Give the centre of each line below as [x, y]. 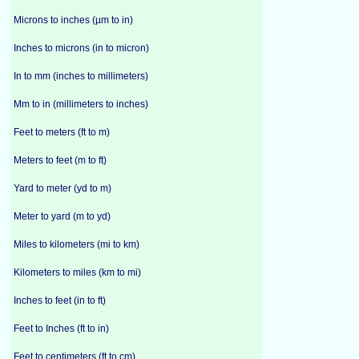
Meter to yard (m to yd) [62, 216]
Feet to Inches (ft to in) [61, 329]
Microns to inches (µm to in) [73, 20]
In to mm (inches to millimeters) [81, 76]
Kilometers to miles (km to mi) [77, 272]
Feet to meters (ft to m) [62, 132]
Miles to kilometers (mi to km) [77, 244]
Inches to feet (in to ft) [60, 301]
